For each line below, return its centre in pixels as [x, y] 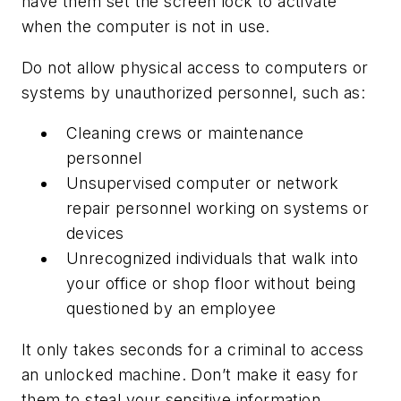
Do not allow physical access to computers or [195, 67]
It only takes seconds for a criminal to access [193, 349]
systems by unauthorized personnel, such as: [198, 92]
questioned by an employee [171, 309]
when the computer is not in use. [146, 27]
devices [95, 234]
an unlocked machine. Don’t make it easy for [190, 374]
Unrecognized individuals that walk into [213, 259]
